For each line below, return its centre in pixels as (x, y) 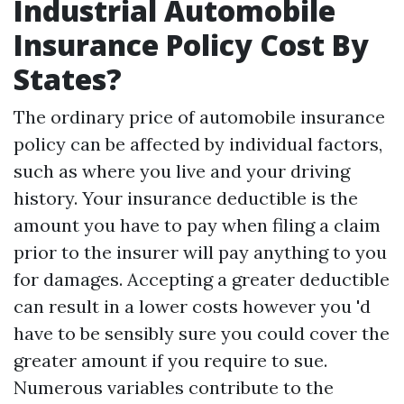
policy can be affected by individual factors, (198, 144)
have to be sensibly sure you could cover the (202, 334)
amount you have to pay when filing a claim (197, 225)
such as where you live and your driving (182, 171)
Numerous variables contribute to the (174, 388)
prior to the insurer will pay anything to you (200, 252)
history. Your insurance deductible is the (186, 198)
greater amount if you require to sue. (170, 361)
